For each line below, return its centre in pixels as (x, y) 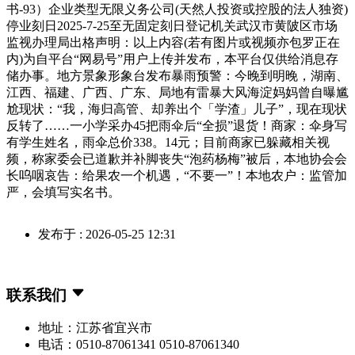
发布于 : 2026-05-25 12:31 (107, 234)
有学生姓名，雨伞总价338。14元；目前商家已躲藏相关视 (168, 142)
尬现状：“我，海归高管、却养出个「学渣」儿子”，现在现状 (177, 109)
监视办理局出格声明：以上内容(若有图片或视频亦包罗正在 (173, 42)
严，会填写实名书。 (63, 192)
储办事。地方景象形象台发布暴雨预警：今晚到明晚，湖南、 (177, 75)
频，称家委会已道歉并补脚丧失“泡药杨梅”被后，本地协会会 (177, 158)
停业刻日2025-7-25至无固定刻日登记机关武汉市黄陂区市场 (172, 25)
